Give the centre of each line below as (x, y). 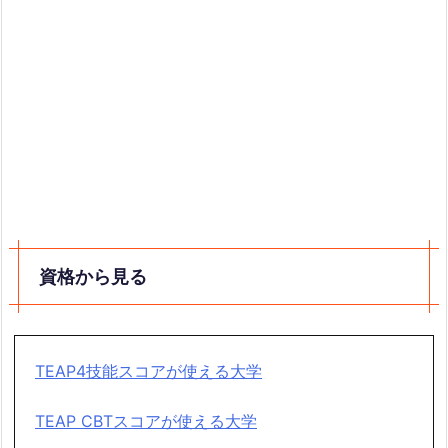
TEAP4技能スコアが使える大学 (148, 370)
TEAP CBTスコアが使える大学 (146, 420)
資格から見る (93, 276)
